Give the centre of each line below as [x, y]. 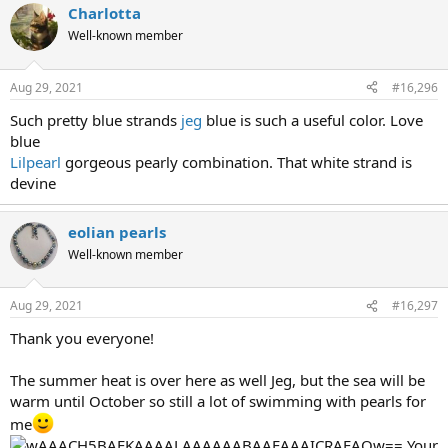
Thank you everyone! [82, 338]
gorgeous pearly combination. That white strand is [236, 161]
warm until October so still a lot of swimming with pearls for [218, 401]
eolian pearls [117, 231]
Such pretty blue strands [95, 119]
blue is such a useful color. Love [312, 119]
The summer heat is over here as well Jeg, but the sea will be [217, 380]
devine [33, 182]
